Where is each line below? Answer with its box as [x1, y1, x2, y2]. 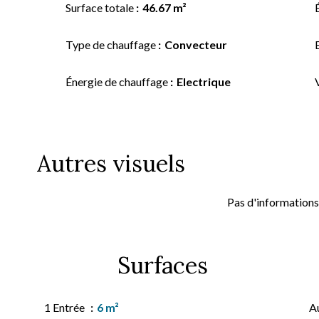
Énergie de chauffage [66, 75, 170, 88]
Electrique [177, 75, 231, 88]
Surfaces [117, 251, 208, 280]
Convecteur [164, 38, 227, 51]
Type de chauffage [66, 38, 158, 51]
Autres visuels [37, 149, 185, 178]
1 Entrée [44, 300, 87, 314]
